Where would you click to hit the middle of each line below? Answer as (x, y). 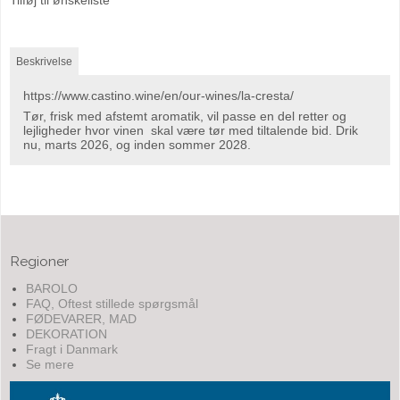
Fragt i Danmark (71, 349)
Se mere (50, 364)
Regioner (39, 262)
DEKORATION (66, 333)
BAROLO (51, 288)
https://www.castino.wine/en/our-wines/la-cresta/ (158, 96)
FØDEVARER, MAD (81, 318)
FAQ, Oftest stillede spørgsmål (112, 303)
